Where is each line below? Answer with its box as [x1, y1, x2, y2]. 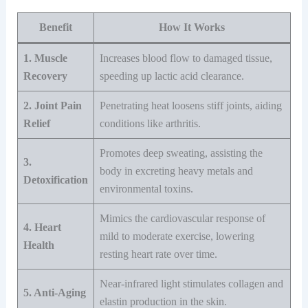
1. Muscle [23, 52, 67, 65]
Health [23, 239, 54, 252]
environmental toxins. [99, 183, 193, 195]
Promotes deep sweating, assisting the [99, 147, 263, 159]
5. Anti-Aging [23, 287, 86, 299]
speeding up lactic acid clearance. [99, 70, 244, 82]
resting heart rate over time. [99, 248, 217, 261]
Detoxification [23, 174, 88, 186]
